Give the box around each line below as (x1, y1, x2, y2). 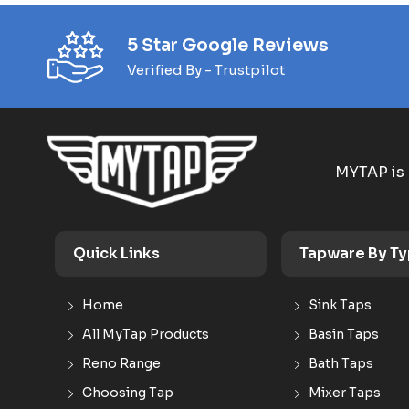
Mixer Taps (309, 384, 381, 401)
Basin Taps (309, 326, 379, 342)
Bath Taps (309, 355, 373, 372)
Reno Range (82, 355, 161, 372)
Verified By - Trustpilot (127, 60, 285, 79)
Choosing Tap (82, 384, 173, 401)
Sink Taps (309, 297, 372, 313)
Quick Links (73, 244, 160, 263)
